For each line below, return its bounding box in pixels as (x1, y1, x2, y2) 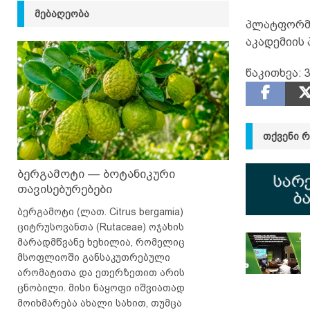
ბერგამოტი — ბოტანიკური (17, 167, 175, 181)
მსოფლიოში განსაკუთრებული (17, 251, 170, 263)
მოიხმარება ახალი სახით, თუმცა (17, 297, 182, 309)
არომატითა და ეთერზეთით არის (17, 266, 185, 278)
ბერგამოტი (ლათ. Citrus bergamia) (17, 206, 183, 217)
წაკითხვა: (245, 67, 302, 80)
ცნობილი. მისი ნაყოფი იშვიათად (17, 282, 185, 293)
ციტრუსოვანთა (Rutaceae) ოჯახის (17, 221, 184, 232)
